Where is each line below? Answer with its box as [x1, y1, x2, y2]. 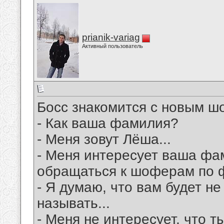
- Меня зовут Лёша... [37, 131, 171, 147]
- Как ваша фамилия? [37, 115, 178, 131]
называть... [37, 195, 110, 211]
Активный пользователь [82, 43, 143, 49]
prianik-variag [82, 32, 140, 42]
